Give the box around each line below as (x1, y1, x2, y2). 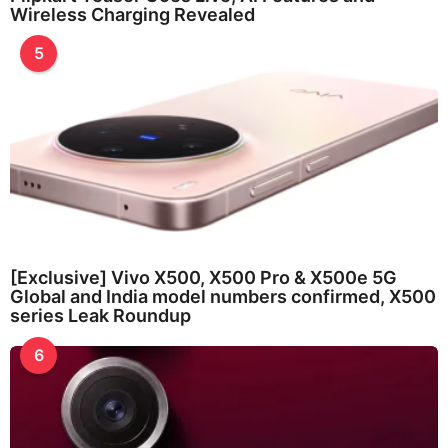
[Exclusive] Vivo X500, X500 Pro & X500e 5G (10, 267, 397, 289)
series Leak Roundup (10, 305, 191, 327)
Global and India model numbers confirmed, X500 (10, 286, 436, 308)
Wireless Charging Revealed (10, 3, 255, 25)
